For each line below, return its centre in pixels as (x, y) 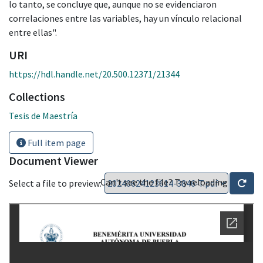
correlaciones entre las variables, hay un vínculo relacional (125, 18)
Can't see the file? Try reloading (165, 182)
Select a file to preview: (55, 183)
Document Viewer (53, 160)
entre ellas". (33, 32)
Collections (37, 96)
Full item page (56, 142)
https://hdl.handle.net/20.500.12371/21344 (94, 74)
